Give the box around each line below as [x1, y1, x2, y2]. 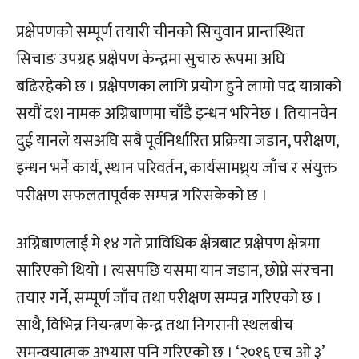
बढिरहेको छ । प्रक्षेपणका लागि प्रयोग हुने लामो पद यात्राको [16, 72, 341, 100]
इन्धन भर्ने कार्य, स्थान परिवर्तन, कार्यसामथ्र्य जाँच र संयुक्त [16, 154, 337, 182]
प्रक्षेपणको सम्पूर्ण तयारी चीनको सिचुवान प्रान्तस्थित [16, 18, 305, 46]
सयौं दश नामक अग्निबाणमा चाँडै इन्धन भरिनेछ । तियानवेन [16, 99, 337, 127]
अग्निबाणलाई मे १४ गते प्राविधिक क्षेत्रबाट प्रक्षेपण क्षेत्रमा [16, 229, 320, 257]
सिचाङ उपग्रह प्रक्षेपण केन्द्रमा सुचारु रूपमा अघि [16, 45, 285, 73]
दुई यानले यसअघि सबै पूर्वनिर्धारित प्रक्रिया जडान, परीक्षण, [16, 127, 338, 155]
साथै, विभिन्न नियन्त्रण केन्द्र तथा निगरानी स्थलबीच [16, 311, 293, 339]
